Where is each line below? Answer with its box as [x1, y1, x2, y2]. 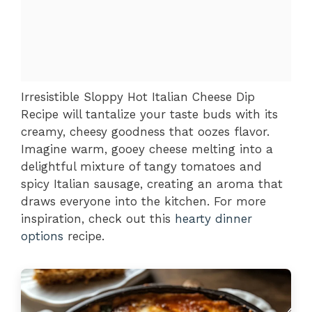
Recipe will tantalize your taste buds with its [21, 107, 278, 121]
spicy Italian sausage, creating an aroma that [21, 176, 283, 191]
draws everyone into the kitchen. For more [21, 194, 266, 208]
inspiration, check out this [21, 211, 175, 226]
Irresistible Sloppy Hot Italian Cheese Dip [21, 89, 255, 104]
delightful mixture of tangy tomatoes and [21, 159, 262, 173]
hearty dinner [175, 211, 252, 226]
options [21, 228, 63, 243]
